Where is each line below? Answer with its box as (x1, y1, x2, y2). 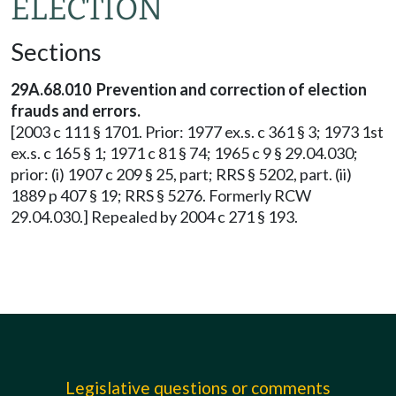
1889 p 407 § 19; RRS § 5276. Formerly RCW (11, 186, 311, 205)
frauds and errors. (11, 101, 141, 120)
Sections (11, 37, 102, 66)
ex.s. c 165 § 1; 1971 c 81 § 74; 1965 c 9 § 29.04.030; (11, 143, 358, 163)
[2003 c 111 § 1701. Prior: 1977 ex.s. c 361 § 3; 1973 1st (11, 122, 384, 141)
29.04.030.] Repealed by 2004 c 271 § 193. (11, 207, 298, 226)
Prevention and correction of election (96, 80, 367, 99)
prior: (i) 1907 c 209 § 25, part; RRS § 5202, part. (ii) (11, 164, 352, 184)
